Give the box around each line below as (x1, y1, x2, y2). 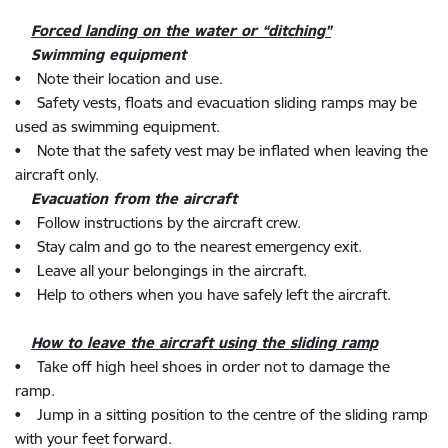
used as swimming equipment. (15, 117, 220, 136)
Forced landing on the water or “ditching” (31, 21, 331, 40)
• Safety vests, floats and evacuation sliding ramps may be (15, 93, 417, 112)
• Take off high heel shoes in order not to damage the (15, 357, 390, 376)
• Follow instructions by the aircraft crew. (15, 213, 301, 232)
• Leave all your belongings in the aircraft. (15, 261, 307, 280)
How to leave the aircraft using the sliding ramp (31, 333, 378, 352)
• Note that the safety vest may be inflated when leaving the (15, 141, 428, 160)
